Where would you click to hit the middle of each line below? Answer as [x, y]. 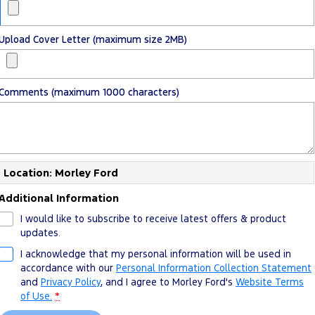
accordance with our [69, 268]
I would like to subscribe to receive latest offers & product [154, 218]
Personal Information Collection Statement [214, 268]
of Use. [37, 296]
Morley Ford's [203, 282]
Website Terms [270, 282]
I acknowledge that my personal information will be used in [156, 253]
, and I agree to [137, 282]
